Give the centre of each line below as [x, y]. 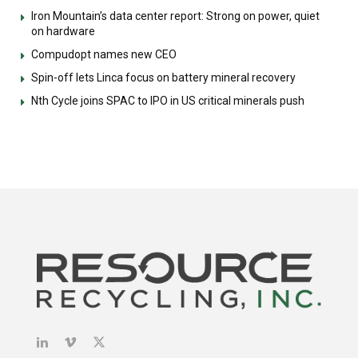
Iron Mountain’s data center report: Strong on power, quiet [175, 16]
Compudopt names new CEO [104, 55]
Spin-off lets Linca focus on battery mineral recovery [163, 78]
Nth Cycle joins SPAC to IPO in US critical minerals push [168, 101]
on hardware [63, 32]
